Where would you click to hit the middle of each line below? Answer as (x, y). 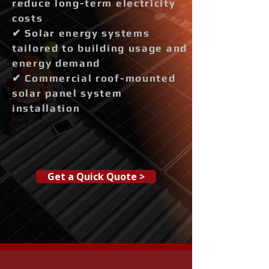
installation (46, 108)
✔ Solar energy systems (81, 33)
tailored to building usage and (100, 48)
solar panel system (67, 93)
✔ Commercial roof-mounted (94, 78)
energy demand (56, 63)
